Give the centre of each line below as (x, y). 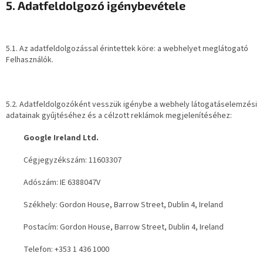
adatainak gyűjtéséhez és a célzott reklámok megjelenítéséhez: (119, 116)
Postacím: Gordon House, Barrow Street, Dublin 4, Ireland (124, 227)
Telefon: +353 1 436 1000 (66, 250)
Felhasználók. (30, 60)
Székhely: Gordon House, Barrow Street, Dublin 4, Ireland (123, 205)
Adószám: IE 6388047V (62, 183)
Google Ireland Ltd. (61, 138)
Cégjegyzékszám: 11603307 (73, 161)
